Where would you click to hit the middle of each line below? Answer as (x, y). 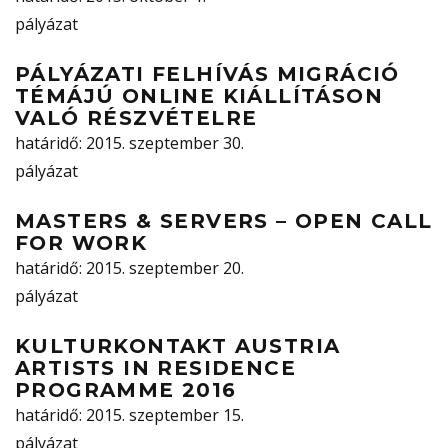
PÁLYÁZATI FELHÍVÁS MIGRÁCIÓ (207, 74)
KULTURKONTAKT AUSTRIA (178, 346)
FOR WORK (81, 243)
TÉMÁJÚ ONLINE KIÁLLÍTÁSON (199, 96)
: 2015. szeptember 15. (161, 415)
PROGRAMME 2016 (126, 390)
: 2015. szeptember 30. (161, 143)
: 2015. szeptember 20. (161, 268)
